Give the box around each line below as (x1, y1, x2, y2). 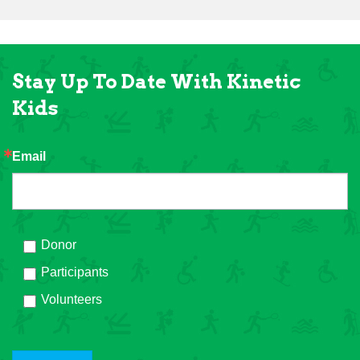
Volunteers (41, 292, 102, 306)
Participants (41, 265, 108, 279)
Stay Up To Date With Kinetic (12, 70, 301, 93)
